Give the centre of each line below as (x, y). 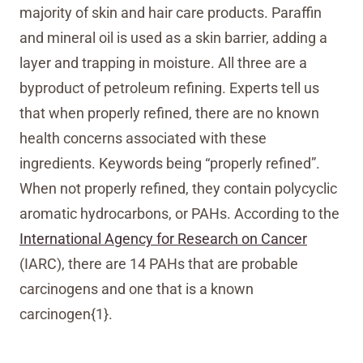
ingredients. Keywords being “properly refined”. (170, 163)
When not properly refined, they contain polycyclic (178, 188)
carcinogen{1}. (66, 314)
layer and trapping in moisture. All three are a (163, 63)
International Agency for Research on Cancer (163, 239)
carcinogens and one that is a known (137, 289)
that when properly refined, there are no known (169, 113)
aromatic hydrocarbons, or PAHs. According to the (179, 214)
